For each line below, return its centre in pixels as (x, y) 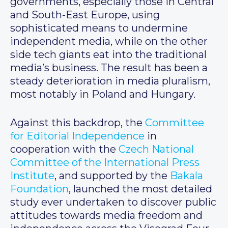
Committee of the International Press (105, 163)
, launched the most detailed (140, 189)
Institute (32, 176)
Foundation (39, 189)
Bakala (187, 176)
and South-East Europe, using (85, 15)
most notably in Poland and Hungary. (103, 94)
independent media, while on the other (109, 41)
